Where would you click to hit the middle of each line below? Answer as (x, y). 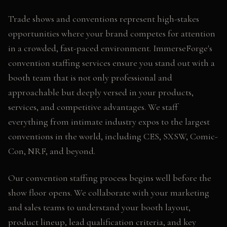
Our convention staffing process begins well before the (110, 178)
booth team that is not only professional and (90, 78)
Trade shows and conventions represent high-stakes (104, 19)
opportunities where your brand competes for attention (112, 33)
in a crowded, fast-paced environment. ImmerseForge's (110, 48)
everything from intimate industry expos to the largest (109, 122)
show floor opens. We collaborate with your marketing (109, 193)
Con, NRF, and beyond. (52, 151)
